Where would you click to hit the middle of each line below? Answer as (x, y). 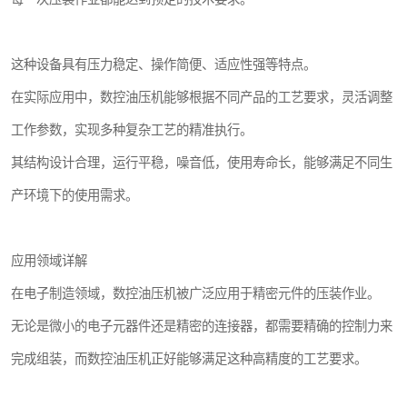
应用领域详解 (49, 261)
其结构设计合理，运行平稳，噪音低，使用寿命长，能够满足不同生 (202, 163)
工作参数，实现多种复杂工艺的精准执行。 (132, 130)
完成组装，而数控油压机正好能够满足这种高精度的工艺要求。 (189, 359)
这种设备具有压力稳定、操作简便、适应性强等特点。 (164, 65)
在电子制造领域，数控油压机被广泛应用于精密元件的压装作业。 (195, 293)
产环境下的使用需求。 (74, 195)
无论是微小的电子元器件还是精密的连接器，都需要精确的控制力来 (202, 326)
